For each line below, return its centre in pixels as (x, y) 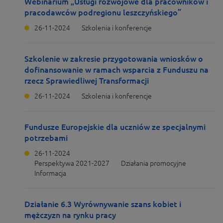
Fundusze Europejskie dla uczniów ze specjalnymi (115, 127)
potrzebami (46, 138)
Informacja (50, 173)
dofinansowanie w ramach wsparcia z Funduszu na (116, 70)
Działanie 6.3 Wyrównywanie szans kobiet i (103, 204)
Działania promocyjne (154, 163)
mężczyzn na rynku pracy (70, 215)
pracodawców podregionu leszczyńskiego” (103, 12)
